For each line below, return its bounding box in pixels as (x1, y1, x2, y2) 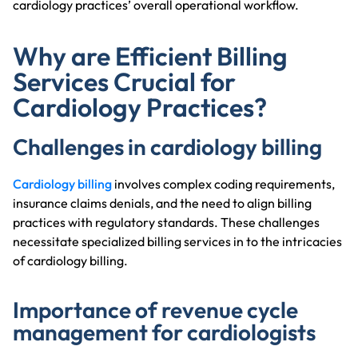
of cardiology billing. (13, 252, 128, 268)
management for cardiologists (13, 317, 316, 346)
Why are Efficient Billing (13, 39, 288, 72)
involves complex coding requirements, (112, 175, 335, 192)
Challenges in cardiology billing (13, 132, 322, 161)
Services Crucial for (13, 65, 236, 97)
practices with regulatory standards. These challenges (13, 213, 320, 230)
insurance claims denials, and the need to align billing (13, 194, 312, 211)
